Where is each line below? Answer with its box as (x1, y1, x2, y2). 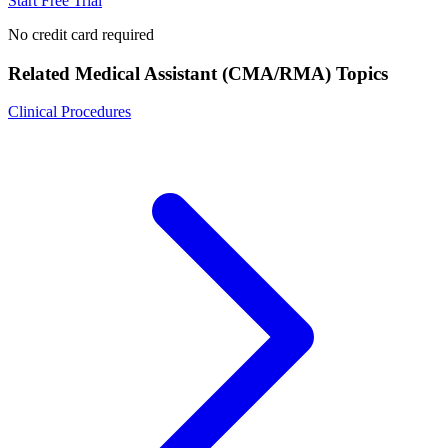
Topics (331, 62, 388, 84)
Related (8, 62, 75, 84)
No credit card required (8, 25, 154, 43)
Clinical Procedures (8, 103, 131, 121)
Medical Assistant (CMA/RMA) (75, 62, 331, 84)
